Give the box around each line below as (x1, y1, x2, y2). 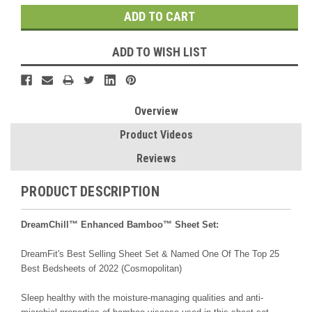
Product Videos (119, 127, 193, 141)
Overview (134, 104, 178, 118)
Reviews (136, 151, 176, 165)
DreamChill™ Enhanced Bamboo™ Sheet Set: (21, 219, 219, 230)
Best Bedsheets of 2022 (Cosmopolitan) (21, 263, 182, 274)
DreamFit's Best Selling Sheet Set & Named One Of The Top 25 (21, 248, 279, 259)
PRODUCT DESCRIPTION (21, 182, 159, 200)
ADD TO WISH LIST (112, 44, 207, 59)
